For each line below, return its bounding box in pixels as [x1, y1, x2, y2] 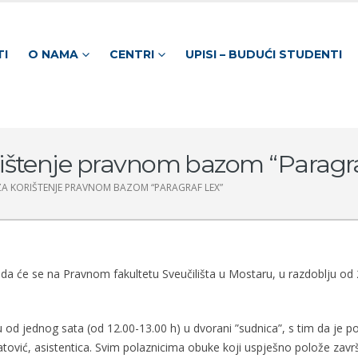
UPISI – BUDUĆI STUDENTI [185, 46, 342, 62]
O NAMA [27, 46, 78, 62]
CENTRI [109, 46, 154, 62]
